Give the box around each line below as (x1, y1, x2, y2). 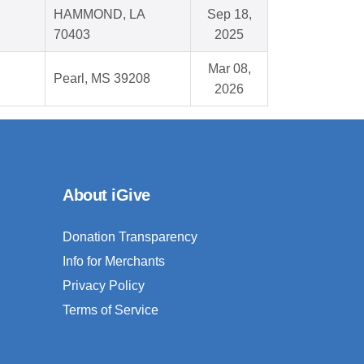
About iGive (63, 186, 150, 205)
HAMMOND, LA (54, 7, 145, 22)
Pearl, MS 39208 (54, 71, 150, 86)
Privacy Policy (63, 279, 145, 293)
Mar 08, (207, 62, 251, 76)
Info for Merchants (63, 254, 165, 269)
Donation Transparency (63, 230, 197, 245)
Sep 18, (206, 7, 252, 22)
